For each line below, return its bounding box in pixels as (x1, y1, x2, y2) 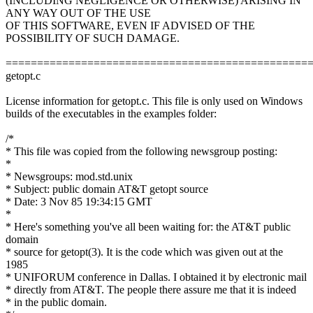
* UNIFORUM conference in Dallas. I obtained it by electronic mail (6, 270, 307, 283)
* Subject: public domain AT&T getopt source (6, 182, 208, 195)
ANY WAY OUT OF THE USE (6, 6, 151, 19)
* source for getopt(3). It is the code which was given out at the (6, 245, 283, 258)
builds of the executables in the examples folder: (6, 107, 217, 119)
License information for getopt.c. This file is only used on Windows (6, 94, 303, 107)
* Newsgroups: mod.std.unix (6, 170, 133, 182)
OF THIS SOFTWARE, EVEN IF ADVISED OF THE (6, 19, 255, 31)
